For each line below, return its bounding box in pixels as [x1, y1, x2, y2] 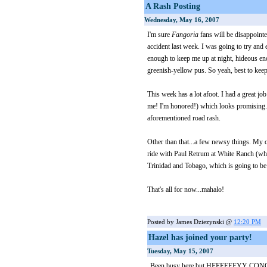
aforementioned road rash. [147, 114, 221, 122]
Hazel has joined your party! [148, 233, 252, 242]
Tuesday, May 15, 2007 [147, 247, 213, 254]
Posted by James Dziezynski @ [147, 218, 234, 225]
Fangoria [172, 30, 198, 39]
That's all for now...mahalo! [147, 185, 224, 194]
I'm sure [147, 30, 172, 39]
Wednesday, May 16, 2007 [144, 16, 219, 23]
